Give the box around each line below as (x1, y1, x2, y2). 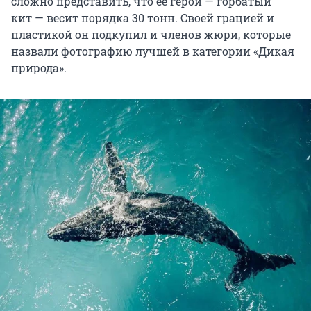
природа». (11, 60, 67, 75)
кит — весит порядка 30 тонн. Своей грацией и (11, 10, 274, 25)
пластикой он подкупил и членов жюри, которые (11, 26, 291, 42)
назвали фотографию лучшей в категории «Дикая (11, 43, 294, 58)
